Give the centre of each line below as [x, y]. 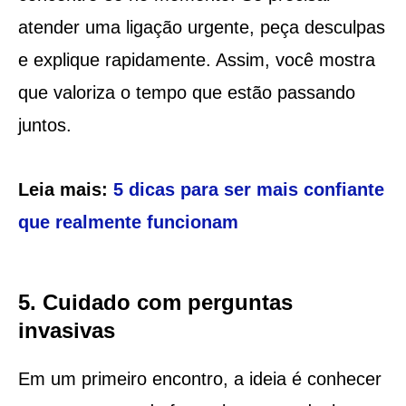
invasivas [66, 330]
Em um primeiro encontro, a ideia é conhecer [199, 378]
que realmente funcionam [128, 222]
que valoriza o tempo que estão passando [186, 92]
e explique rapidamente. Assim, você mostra [196, 59]
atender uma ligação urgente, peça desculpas [201, 27]
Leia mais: [65, 189]
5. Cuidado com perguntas [155, 302]
